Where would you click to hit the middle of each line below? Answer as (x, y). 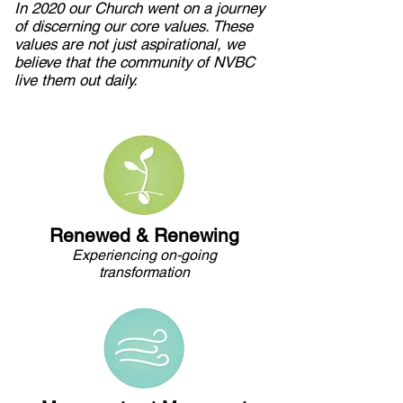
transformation (144, 272)
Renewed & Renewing (144, 235)
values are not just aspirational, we (130, 44)
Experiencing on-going (144, 255)
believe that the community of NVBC (134, 62)
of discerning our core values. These (134, 26)
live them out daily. (76, 80)
